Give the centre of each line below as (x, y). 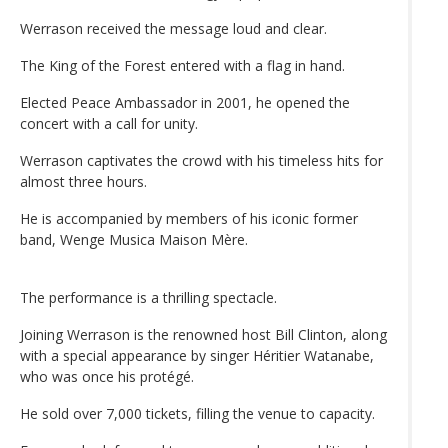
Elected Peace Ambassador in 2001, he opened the (185, 102)
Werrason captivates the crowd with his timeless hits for (201, 160)
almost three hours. (83, 181)
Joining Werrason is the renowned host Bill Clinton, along (203, 334)
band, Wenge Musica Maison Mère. (134, 239)
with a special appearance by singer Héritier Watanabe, (197, 355)
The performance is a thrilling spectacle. (148, 297)
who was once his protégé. (107, 376)
